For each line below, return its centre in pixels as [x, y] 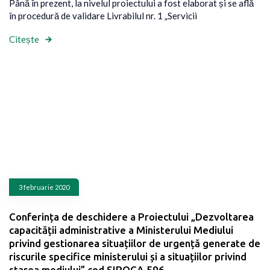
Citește [24, 39]
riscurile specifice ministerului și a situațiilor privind [128, 256]
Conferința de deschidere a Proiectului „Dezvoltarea [131, 216]
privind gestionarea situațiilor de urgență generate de [135, 243]
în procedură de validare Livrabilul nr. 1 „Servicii [103, 16]
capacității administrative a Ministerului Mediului [121, 230]
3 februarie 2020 [44, 187]
